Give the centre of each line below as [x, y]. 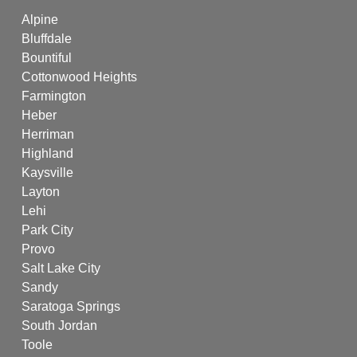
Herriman [47, 135]
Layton [40, 192]
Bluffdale [46, 39]
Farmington [53, 96]
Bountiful [46, 58]
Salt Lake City [61, 269]
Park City [47, 230]
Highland [47, 154]
